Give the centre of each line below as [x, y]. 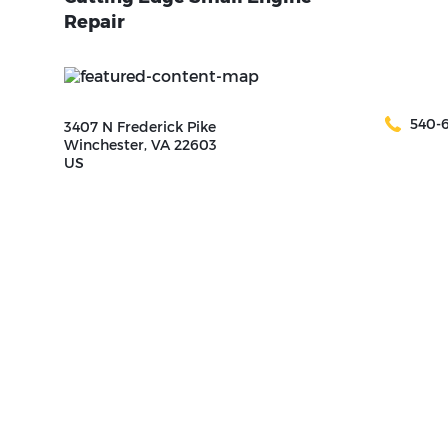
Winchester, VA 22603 [140, 145]
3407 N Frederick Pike [140, 127]
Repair [94, 22]
